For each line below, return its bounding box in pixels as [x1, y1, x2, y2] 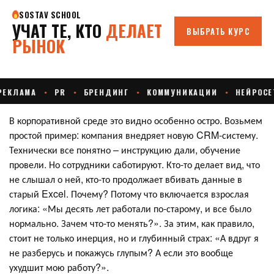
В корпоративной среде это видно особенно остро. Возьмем [9, 113, 262, 128]
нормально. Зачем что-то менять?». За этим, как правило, [9, 216, 254, 231]
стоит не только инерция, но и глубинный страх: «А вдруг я [9, 231, 259, 245]
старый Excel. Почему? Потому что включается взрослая [9, 187, 249, 201]
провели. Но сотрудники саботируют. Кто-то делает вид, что [9, 157, 260, 172]
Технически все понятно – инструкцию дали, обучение [9, 143, 240, 157]
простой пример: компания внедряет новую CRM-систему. [9, 128, 258, 143]
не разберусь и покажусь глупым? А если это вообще [9, 245, 233, 260]
